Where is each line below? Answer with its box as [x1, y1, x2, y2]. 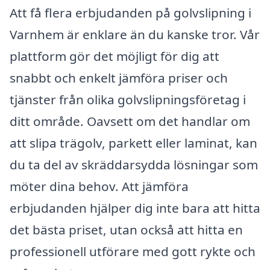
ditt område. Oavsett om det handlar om [10, 112, 250, 130]
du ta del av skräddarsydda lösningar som [10, 155, 258, 173]
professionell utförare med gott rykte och [10, 242, 256, 260]
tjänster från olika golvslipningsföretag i [10, 90, 246, 108]
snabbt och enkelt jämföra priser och [10, 69, 228, 86]
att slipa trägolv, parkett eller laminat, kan [10, 134, 257, 151]
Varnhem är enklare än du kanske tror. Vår [10, 25, 260, 43]
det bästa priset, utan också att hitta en [10, 221, 243, 238]
